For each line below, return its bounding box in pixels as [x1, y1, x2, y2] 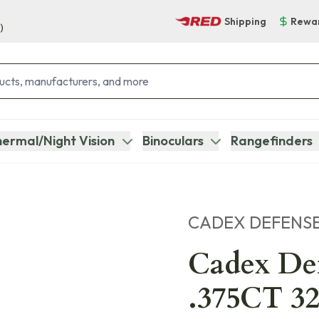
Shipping [224, 14, 266, 28]
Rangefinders [230, 132, 313, 149]
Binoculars [142, 132, 204, 149]
